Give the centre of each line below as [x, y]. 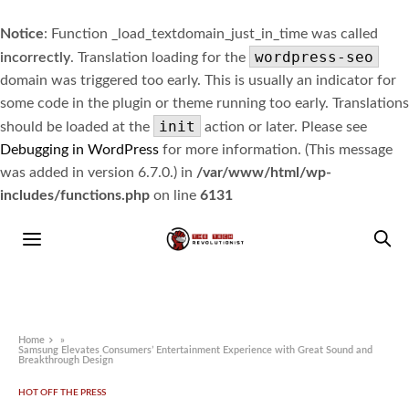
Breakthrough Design [66, 361]
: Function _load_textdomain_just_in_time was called [211, 34]
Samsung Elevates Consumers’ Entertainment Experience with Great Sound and [196, 351]
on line [175, 195]
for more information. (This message [276, 150]
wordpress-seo [314, 57]
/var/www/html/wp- [264, 173]
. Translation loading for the [160, 58]
